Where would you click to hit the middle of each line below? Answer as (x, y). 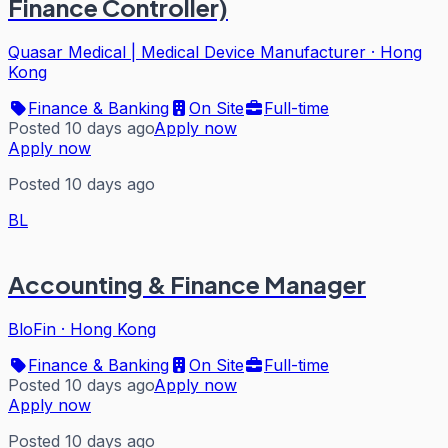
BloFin (32, 329)
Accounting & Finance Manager (187, 284)
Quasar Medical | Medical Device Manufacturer (187, 51)
